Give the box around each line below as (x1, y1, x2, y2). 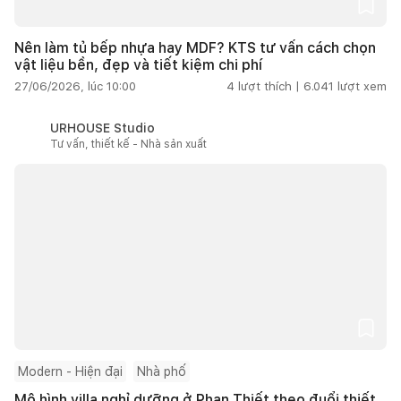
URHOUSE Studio (50, 120, 155, 135)
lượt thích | (238, 79, 300, 93)
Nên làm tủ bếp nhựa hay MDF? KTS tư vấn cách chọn (14, 38, 376, 56)
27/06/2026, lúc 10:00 (14, 79, 136, 93)
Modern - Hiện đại (18, 363, 123, 379)
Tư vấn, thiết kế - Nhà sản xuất (50, 137, 207, 150)
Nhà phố (137, 363, 186, 379)
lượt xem (337, 79, 387, 93)
